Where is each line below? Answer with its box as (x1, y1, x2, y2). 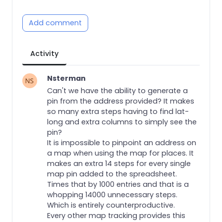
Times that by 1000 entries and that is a (47, 179, 189, 189)
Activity (30, 48, 58, 58)
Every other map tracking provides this (47, 210, 185, 221)
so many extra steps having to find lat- (47, 106, 189, 116)
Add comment (29, 17, 82, 28)
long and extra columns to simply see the (47, 116, 197, 127)
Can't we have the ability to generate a (47, 85, 188, 96)
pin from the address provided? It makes (47, 96, 194, 106)
